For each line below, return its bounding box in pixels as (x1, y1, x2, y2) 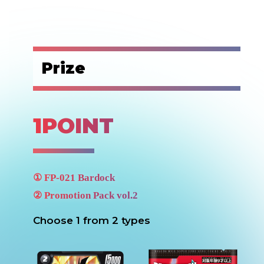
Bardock (78, 172, 115, 184)
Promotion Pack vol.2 (44, 190, 138, 202)
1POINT (33, 113, 114, 139)
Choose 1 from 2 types (33, 214, 150, 227)
